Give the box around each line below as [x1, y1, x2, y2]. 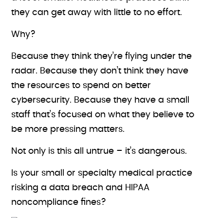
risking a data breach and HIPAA [11, 183, 150, 192]
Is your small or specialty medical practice [11, 169, 193, 178]
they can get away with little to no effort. [11, 8, 182, 17]
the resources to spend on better [11, 81, 151, 90]
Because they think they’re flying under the [11, 52, 192, 61]
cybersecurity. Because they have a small [11, 96, 190, 105]
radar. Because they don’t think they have [11, 67, 189, 75]
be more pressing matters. [11, 125, 125, 134]
